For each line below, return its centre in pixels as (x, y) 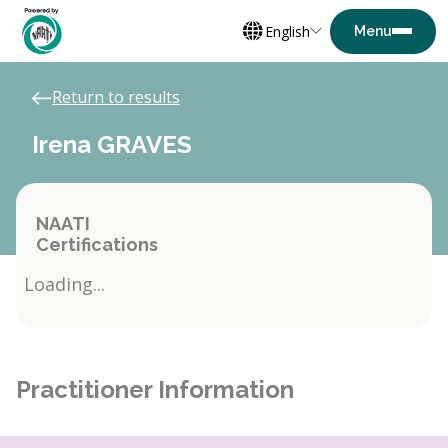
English (287, 31)
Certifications (97, 244)
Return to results (116, 97)
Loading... (64, 284)
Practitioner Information (155, 389)
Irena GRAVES (112, 144)
